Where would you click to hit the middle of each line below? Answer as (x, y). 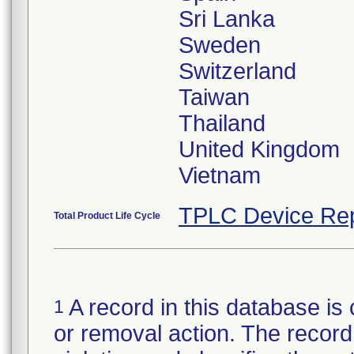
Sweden (220, 45)
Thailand (222, 123)
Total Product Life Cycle (107, 216)
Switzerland (237, 71)
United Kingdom (259, 149)
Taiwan (214, 97)
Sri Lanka (227, 19)
